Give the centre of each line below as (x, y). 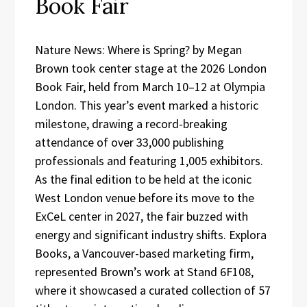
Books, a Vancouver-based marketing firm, (144, 253)
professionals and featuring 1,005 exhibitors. (149, 160)
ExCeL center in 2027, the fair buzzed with (142, 216)
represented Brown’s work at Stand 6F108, (144, 271)
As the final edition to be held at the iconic (143, 179)
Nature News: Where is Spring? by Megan (138, 49)
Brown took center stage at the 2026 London (151, 68)
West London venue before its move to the (145, 197)
